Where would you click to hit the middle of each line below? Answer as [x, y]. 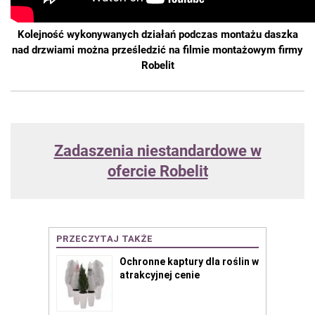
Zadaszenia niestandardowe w [157, 151]
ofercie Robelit [157, 172]
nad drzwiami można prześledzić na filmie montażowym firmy [157, 50]
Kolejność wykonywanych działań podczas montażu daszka [157, 35]
